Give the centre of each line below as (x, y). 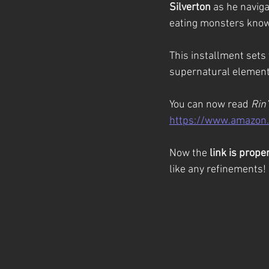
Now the (189, 154)
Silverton (190, 8)
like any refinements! (218, 170)
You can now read (210, 105)
